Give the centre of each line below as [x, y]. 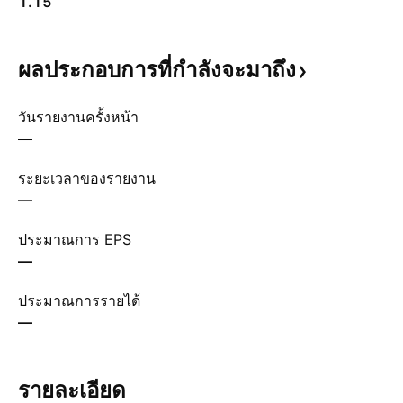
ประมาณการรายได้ [79, 300]
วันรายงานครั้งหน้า [78, 117]
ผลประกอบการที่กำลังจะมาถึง [157, 70]
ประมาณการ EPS [75, 239]
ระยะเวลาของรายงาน [87, 178]
